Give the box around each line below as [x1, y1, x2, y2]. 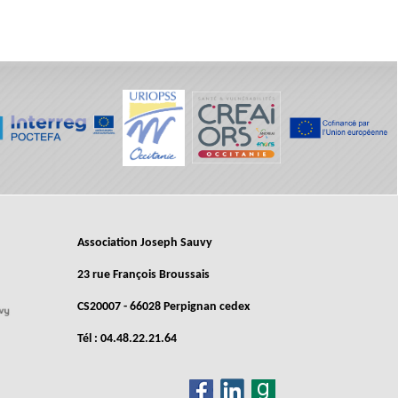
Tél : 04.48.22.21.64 [76, 332, 177, 346]
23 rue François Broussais [76, 268, 210, 282]
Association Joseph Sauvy [76, 236, 212, 250]
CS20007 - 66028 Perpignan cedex [76, 300, 250, 314]
